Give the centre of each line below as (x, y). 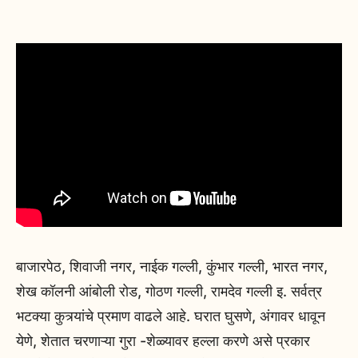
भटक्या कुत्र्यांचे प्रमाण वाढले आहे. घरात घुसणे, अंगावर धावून (171, 316)
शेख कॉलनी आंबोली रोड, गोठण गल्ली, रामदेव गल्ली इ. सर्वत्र (169, 292)
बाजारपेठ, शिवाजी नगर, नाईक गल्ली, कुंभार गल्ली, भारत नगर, (172, 267)
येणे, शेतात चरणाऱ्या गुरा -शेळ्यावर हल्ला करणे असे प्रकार (163, 341)
